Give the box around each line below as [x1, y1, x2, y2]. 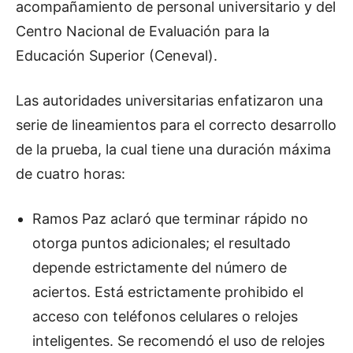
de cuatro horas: [16, 165, 125, 182]
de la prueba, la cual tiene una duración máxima [16, 140, 331, 158]
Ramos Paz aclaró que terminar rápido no [32, 210, 308, 227]
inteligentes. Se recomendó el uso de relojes [32, 332, 325, 349]
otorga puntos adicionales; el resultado [32, 234, 291, 251]
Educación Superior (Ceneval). [16, 46, 217, 64]
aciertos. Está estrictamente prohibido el [32, 283, 303, 300]
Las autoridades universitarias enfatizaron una [16, 91, 323, 109]
